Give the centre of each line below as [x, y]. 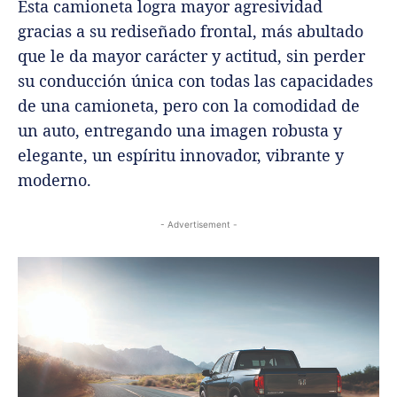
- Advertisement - [198, 225]
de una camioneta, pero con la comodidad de [189, 106]
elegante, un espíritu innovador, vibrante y [181, 156]
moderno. [54, 180]
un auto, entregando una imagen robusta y [180, 131]
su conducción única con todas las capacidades [195, 81]
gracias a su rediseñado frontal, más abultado [191, 31]
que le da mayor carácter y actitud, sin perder [191, 56]
